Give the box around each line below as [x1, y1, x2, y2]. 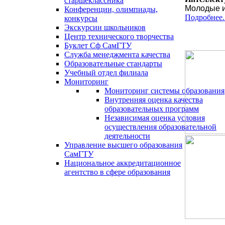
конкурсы [64, 14, 97, 23]
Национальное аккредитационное [64, 159, 181, 167]
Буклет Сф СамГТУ [64, 41, 132, 50]
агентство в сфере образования [64, 168, 170, 176]
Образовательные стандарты [64, 59, 162, 68]
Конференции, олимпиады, [64, 5, 158, 14]
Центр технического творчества [64, 32, 174, 41]
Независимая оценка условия [104, 114, 205, 122]
